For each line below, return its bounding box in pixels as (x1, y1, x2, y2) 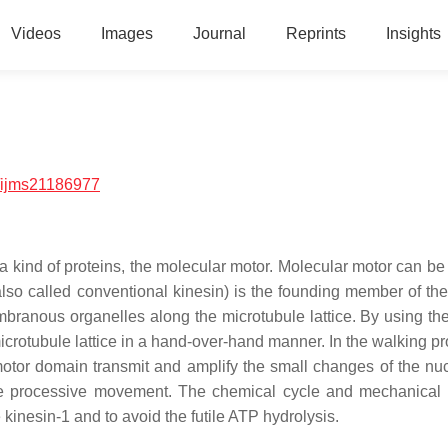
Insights (385, 25, 441, 42)
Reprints (285, 25, 346, 42)
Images (100, 25, 153, 42)
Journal (192, 25, 246, 42)
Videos (10, 25, 61, 42)
